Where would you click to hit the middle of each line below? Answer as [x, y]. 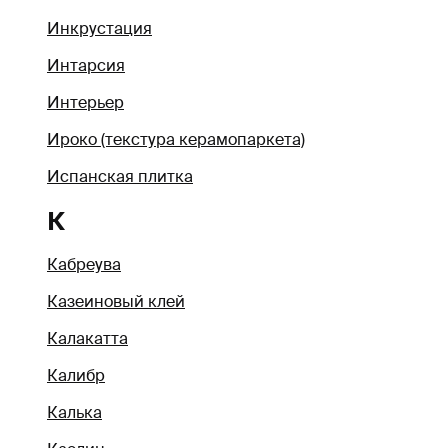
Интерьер [85, 102]
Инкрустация [99, 28]
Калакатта [87, 339]
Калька [74, 413]
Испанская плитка [120, 176]
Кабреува [84, 265]
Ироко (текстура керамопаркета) [176, 139]
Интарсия [86, 65]
